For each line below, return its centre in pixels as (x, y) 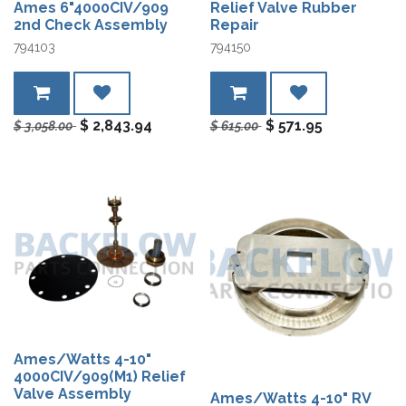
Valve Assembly (72, 394)
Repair (234, 24)
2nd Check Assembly (91, 24)
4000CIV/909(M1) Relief (100, 377)
